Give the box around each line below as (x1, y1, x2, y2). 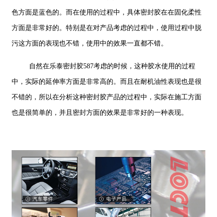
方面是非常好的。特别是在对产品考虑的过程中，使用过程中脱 (11, 24, 201, 32)
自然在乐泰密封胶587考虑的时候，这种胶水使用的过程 (29, 62, 195, 70)
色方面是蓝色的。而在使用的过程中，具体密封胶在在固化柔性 (11, 9, 201, 16)
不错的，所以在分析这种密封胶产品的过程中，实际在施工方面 (11, 93, 201, 101)
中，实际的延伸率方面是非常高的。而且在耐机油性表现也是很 (11, 78, 201, 86)
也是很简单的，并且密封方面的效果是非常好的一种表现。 (11, 109, 188, 117)
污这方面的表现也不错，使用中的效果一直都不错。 (11, 40, 168, 47)
